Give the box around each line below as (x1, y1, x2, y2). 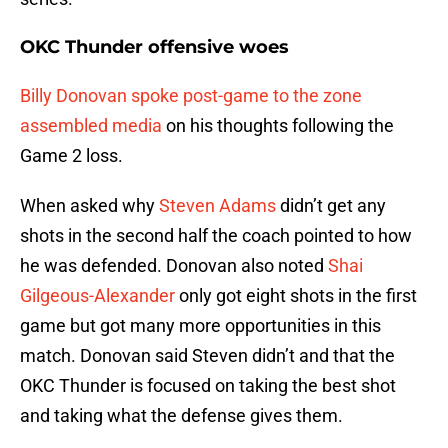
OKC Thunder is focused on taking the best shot (20, 375, 396, 397)
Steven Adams (159, 195, 276, 217)
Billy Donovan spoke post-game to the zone (20, 85, 362, 107)
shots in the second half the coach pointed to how (20, 225, 412, 247)
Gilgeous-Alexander (20, 285, 175, 307)
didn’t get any (276, 195, 386, 217)
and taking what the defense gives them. (20, 405, 343, 427)
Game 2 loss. (20, 145, 123, 167)
